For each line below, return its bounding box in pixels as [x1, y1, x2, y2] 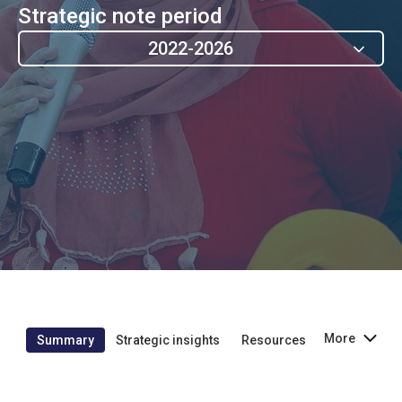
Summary [36, 332, 94, 347]
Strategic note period [18, 4, 223, 30]
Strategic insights [115, 332, 220, 347]
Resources [240, 332, 306, 347]
